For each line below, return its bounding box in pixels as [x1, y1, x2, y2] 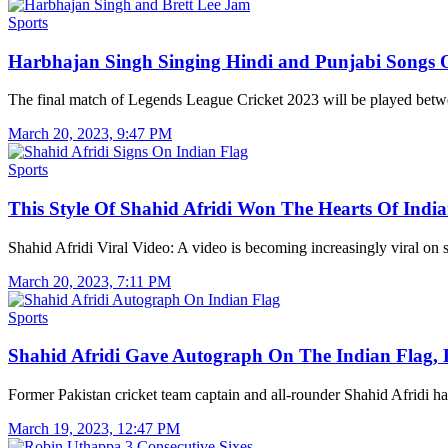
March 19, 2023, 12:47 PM [8, 420, 180, 438]
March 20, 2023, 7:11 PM [8, 272, 171, 290]
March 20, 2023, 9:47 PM [8, 125, 172, 143]
